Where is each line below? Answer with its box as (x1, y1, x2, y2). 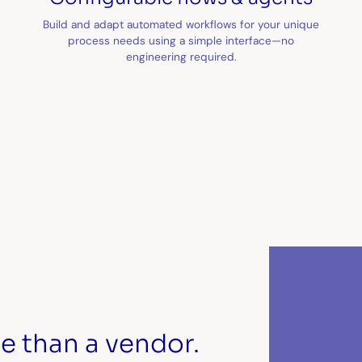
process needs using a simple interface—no (68, 32, 294, 48)
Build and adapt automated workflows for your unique (43, 16, 319, 32)
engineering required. (125, 48, 237, 64)
